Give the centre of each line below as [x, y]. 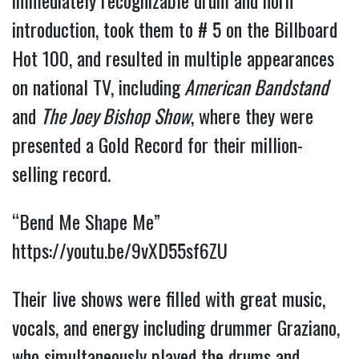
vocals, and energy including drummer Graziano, [176, 327]
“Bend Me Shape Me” [86, 222]
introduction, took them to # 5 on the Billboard [175, 29]
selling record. [61, 173]
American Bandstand [254, 87]
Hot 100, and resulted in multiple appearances [173, 58]
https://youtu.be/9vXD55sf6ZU [120, 250]
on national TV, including [96, 87]
